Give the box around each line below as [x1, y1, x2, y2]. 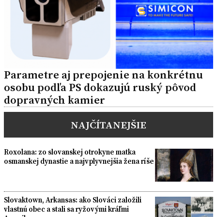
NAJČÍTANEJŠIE [71, 118, 146, 132]
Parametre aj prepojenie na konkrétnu [4, 67, 203, 83]
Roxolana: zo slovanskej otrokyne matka [4, 147, 136, 157]
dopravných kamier [4, 93, 105, 108]
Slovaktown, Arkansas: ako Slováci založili [4, 194, 141, 205]
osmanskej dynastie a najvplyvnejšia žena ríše [4, 156, 154, 167]
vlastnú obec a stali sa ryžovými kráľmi [4, 203, 129, 214]
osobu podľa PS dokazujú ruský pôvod [4, 80, 196, 95]
